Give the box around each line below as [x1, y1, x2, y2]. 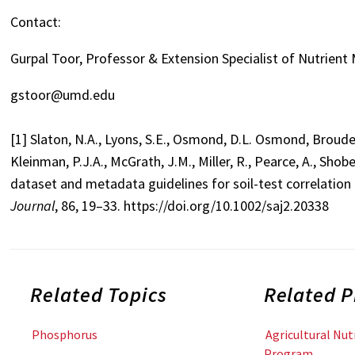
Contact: [10, 13, 62, 31]
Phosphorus [32, 326, 98, 342]
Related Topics [30, 281, 168, 307]
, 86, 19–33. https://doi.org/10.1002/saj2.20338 [55, 197, 330, 215]
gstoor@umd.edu [10, 86, 116, 104]
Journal [10, 197, 55, 215]
